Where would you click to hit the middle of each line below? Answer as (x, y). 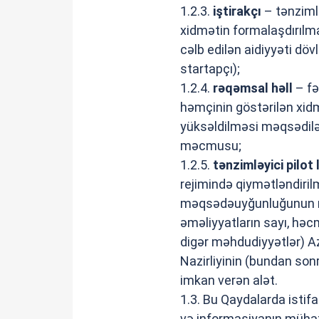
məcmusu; (210, 146)
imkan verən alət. (229, 280)
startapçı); (210, 69)
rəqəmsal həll (252, 88)
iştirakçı (237, 11)
